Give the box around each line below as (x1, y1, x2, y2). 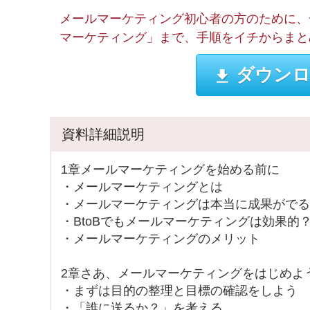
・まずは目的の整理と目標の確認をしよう (61, 284, 298, 298)
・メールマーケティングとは (61, 180, 223, 194)
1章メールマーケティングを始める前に (61, 163, 280, 176)
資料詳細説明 (62, 127, 145, 142)
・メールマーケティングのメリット (61, 232, 260, 246)
